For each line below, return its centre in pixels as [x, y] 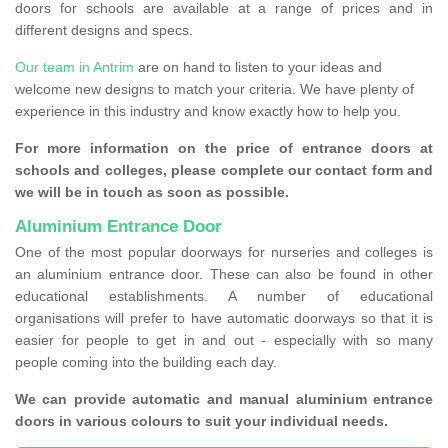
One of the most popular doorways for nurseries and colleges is [224, 252]
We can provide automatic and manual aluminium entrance [224, 399]
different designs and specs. [106, 30]
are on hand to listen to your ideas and [258, 67]
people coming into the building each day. [148, 362]
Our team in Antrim [74, 67]
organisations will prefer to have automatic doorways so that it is [224, 318]
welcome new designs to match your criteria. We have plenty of [214, 89]
